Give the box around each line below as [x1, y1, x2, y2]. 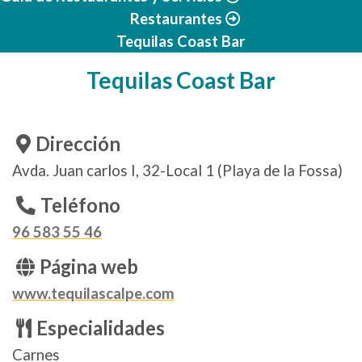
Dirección [36, 133, 120, 155]
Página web [40, 255, 138, 278]
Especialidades [36, 317, 165, 339]
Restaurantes [130, 10, 222, 27]
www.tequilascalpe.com [12, 284, 175, 302]
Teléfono [40, 194, 120, 217]
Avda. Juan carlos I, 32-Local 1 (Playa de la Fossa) [12, 162, 343, 179]
